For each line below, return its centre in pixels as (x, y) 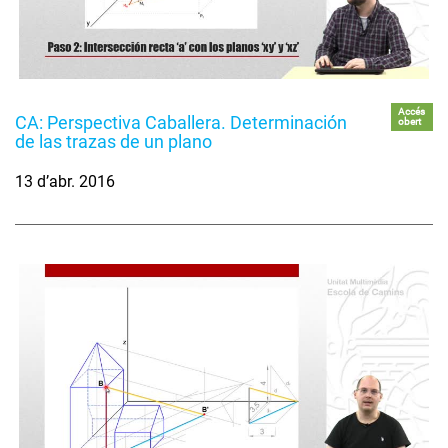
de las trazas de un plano (113, 142)
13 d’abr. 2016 (65, 182)
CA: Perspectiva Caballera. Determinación (181, 123)
